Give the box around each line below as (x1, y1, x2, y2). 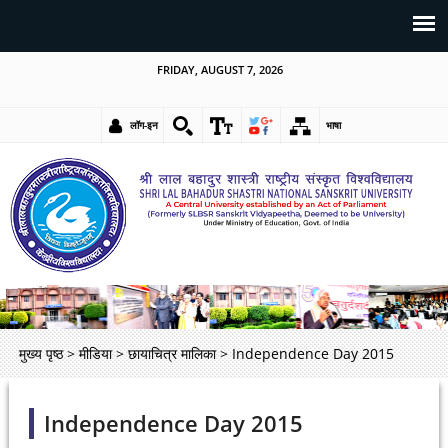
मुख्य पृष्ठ (18, 343, 63, 363)
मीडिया (78, 343, 112, 363)
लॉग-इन (130, 118, 158, 132)
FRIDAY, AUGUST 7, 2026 (157, 62, 283, 77)
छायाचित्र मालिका (127, 343, 216, 363)
